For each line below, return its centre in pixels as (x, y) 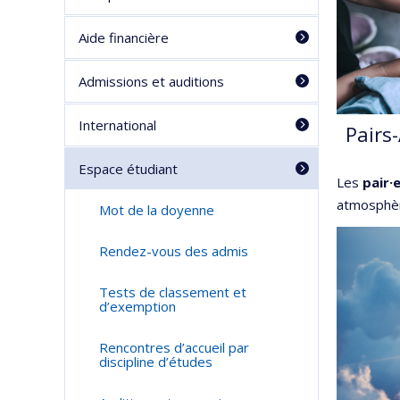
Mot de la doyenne (156, 210)
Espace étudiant (128, 169)
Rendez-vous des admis (173, 251)
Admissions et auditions (151, 81)
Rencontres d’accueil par (174, 347)
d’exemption (137, 306)
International (117, 125)
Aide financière (124, 37)
